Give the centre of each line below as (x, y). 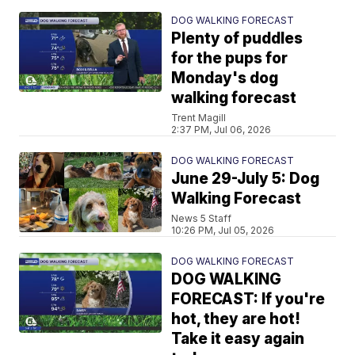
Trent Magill (199, 118)
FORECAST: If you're (248, 299)
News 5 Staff (202, 218)
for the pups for (230, 58)
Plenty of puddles (237, 38)
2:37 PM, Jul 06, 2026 (221, 130)
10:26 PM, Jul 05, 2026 (223, 230)
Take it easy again (238, 339)
